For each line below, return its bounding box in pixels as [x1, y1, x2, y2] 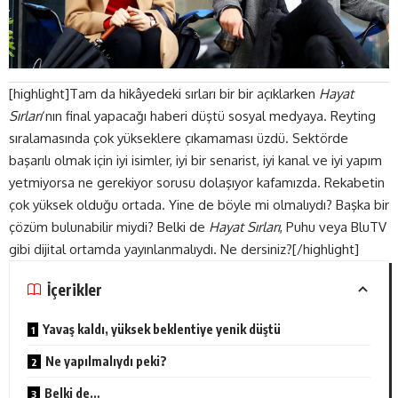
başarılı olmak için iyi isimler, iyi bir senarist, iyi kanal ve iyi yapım [9, 152, 382, 170]
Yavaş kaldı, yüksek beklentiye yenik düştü [43, 322, 281, 338]
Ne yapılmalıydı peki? [45, 354, 167, 370]
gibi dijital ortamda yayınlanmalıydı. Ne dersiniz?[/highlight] [9, 241, 359, 259]
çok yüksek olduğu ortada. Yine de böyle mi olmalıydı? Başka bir [9, 196, 389, 214]
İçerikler [47, 279, 102, 299]
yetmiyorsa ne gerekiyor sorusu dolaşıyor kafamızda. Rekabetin [9, 174, 385, 192]
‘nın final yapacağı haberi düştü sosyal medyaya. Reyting [42, 107, 376, 125]
